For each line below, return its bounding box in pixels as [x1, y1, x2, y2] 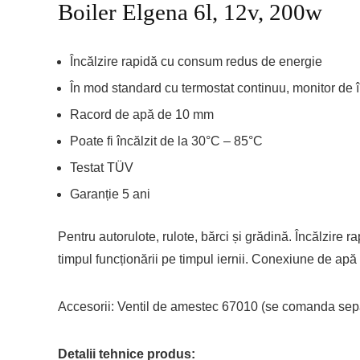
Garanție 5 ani [70, 187, 150, 201]
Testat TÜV [70, 161, 133, 174]
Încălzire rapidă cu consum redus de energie [70, 55, 322, 68]
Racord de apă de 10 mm [70, 108, 214, 121]
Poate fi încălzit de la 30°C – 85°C [70, 134, 263, 148]
